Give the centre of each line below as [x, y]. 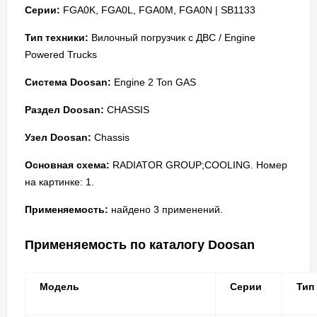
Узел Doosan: [58, 137]
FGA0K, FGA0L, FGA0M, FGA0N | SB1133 [158, 10]
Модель [59, 286]
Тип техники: [57, 37]
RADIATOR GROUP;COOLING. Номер [198, 165]
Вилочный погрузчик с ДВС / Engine [172, 37]
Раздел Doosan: [64, 109]
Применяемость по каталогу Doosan [140, 244]
